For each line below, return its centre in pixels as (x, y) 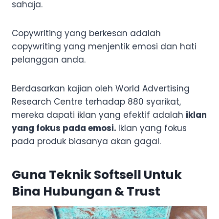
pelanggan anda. (49, 60)
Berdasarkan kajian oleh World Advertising (101, 89)
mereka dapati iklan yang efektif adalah (99, 115)
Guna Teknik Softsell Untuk (97, 175)
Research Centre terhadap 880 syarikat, (96, 102)
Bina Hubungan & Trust (86, 191)
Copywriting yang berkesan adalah (86, 33)
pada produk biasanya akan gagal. (86, 142)
